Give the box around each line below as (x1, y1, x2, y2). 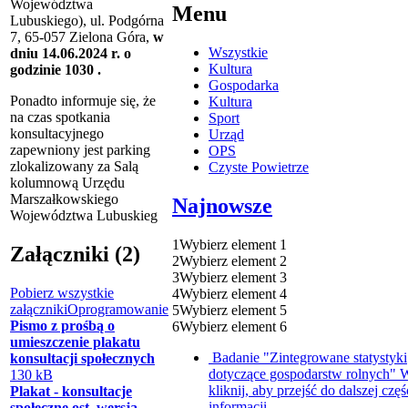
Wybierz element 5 (179, 301, 287, 318)
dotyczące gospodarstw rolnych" (209, 365, 400, 382)
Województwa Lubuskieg (10, 207, 158, 223)
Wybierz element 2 (179, 252, 287, 269)
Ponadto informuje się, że (10, 92, 156, 108)
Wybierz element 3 (179, 269, 287, 285)
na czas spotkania (10, 108, 110, 125)
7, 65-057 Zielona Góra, (10, 28, 153, 45)
